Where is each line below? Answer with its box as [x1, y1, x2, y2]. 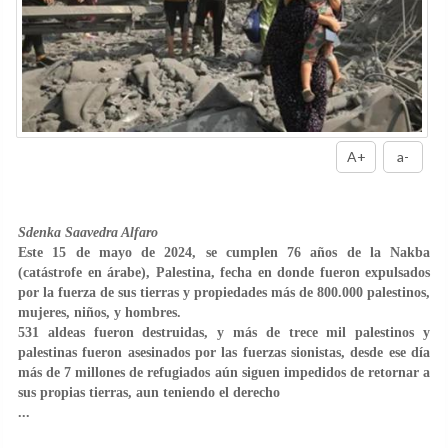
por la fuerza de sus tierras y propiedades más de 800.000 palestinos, [18, 284, 430, 300]
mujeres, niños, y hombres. [18, 304, 181, 320]
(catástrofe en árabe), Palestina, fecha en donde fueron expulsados [18, 264, 430, 280]
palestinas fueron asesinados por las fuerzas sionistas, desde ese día [18, 344, 430, 360]
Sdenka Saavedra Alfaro [18, 224, 158, 240]
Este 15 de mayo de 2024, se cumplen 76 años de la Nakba [18, 244, 430, 260]
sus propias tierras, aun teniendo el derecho [18, 384, 280, 400]
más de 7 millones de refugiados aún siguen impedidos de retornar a [18, 364, 430, 380]
